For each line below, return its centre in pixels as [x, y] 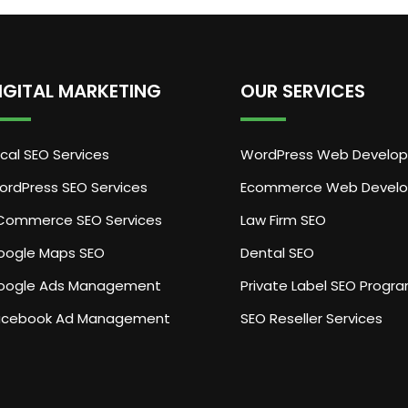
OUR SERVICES [303, 91]
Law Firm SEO [283, 220]
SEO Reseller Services [311, 318]
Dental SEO [277, 253]
